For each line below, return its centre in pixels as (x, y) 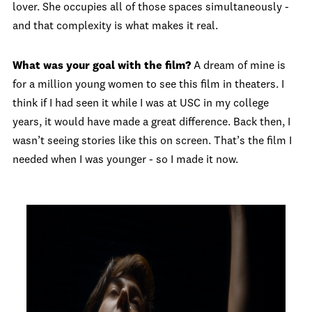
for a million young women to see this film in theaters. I (148, 85)
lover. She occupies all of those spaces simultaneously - (151, 8)
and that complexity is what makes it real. (115, 26)
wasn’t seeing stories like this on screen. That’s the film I (152, 141)
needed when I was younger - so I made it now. (125, 160)
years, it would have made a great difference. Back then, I (151, 123)
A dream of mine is (240, 66)
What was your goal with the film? (103, 66)
